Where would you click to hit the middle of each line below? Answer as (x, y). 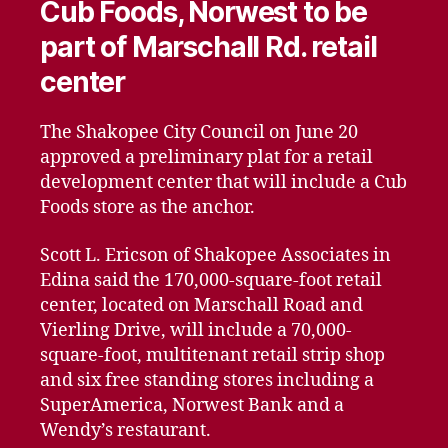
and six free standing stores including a (207, 380)
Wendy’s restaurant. (125, 430)
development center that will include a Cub (223, 182)
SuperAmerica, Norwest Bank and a (192, 405)
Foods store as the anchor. (147, 207)
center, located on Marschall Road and (201, 305)
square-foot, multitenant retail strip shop (212, 355)
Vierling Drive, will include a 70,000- (196, 330)
